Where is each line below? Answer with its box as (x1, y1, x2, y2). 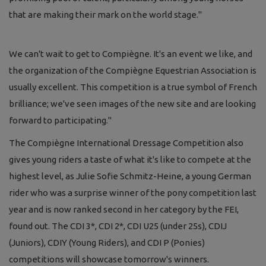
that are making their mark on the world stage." (9, 9, 202, 20)
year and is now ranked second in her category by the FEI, (9, 204, 239, 214)
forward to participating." (9, 115, 112, 125)
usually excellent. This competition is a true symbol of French (9, 81, 257, 92)
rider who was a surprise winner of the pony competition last (9, 187, 256, 198)
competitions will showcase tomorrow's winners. (9, 254, 209, 264)
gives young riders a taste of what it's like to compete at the (9, 154, 251, 164)
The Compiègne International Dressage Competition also (9, 137, 243, 148)
